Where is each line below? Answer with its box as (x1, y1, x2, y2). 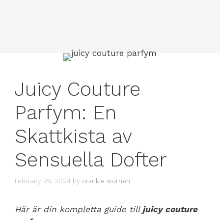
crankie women (82, 177, 130, 185)
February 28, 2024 (15, 177, 71, 185)
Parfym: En (15, 101, 116, 124)
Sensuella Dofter (15, 148, 167, 171)
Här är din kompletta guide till (15, 204, 142, 214)
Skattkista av (15, 125, 132, 148)
